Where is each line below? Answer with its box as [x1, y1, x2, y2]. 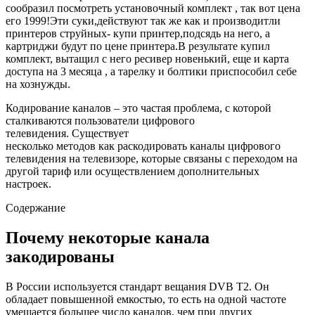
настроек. [6, 178, 54, 191]
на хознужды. [6, 78, 70, 91]
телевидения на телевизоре [6, 153, 136, 165]
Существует [72, 127, 129, 140]
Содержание [6, 202, 65, 214]
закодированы [6, 247, 115, 266]
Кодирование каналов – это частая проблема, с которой [6, 102, 271, 115]
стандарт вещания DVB [120, 280, 233, 292]
